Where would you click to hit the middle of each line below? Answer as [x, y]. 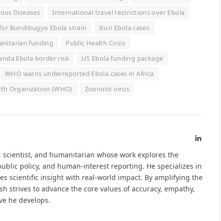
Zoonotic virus [107, 89]
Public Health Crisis [96, 43]
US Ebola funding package [122, 58]
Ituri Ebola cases [124, 28]
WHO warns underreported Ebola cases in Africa [79, 74]
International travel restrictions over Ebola [119, 13]
